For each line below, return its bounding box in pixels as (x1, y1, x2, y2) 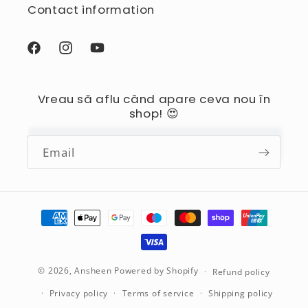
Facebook (25, 47, 74, 62)
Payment (24, 203, 74, 219)
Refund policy (212, 266, 270, 277)
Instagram (57, 47, 109, 62)
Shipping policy (208, 288, 273, 299)
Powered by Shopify (114, 265, 199, 276)
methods (24, 221, 75, 237)
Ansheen (74, 265, 112, 276)
